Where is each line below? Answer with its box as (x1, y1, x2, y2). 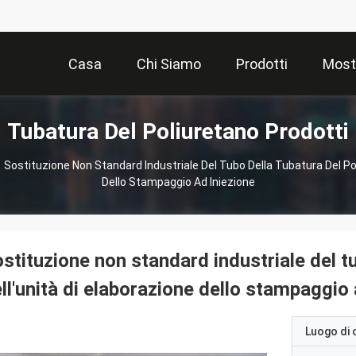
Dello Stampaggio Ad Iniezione (101, 176, 255, 188)
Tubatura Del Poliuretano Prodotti (7, 118, 349, 145)
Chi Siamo (137, 56, 201, 73)
